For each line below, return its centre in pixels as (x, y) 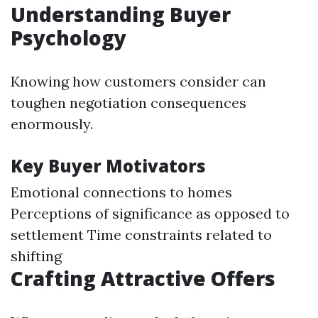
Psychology (68, 38)
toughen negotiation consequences (128, 103)
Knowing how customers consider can (138, 81)
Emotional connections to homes (121, 192)
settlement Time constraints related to (141, 235)
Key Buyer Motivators (108, 166)
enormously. (52, 124)
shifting (36, 256)
